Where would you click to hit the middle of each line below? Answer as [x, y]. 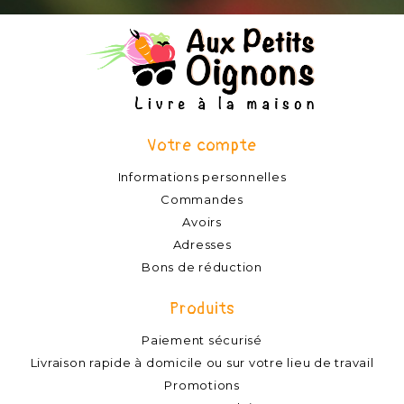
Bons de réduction [202, 267]
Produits [202, 309]
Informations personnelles [202, 177]
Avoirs [202, 222]
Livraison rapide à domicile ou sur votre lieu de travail [202, 363]
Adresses [202, 245]
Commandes [202, 200]
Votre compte [202, 146]
